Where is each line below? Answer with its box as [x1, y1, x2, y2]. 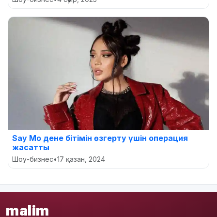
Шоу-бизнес [12, 155, 53, 163]
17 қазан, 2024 [57, 155, 105, 163]
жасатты [12, 142, 49, 152]
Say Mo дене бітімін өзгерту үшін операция [12, 133, 188, 143]
